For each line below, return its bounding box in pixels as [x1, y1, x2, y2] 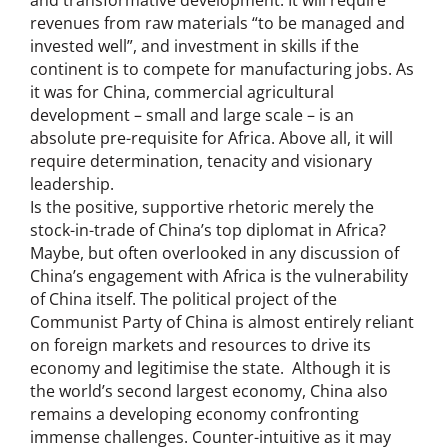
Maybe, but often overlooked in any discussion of [30, 241, 399, 264]
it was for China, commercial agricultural [30, 80, 334, 103]
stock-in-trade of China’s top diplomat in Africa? [30, 218, 386, 241]
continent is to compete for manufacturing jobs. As [30, 57, 414, 80]
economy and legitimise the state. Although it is [30, 356, 391, 379]
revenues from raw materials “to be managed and [30, 11, 405, 34]
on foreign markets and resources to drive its [30, 333, 371, 356]
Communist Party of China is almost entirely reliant [30, 310, 414, 333]
